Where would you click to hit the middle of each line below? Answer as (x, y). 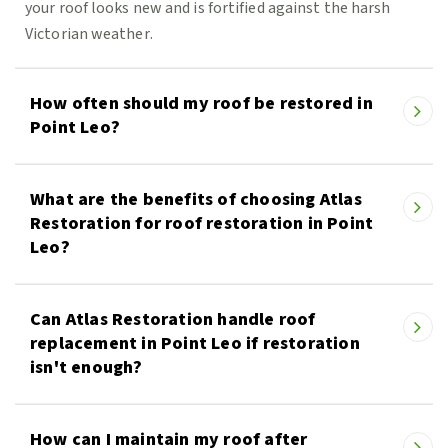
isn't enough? (86, 368)
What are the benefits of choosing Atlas (196, 200)
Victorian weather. (89, 34)
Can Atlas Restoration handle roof (173, 320)
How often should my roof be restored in (201, 104)
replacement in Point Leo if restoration (195, 344)
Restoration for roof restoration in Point (202, 224)
